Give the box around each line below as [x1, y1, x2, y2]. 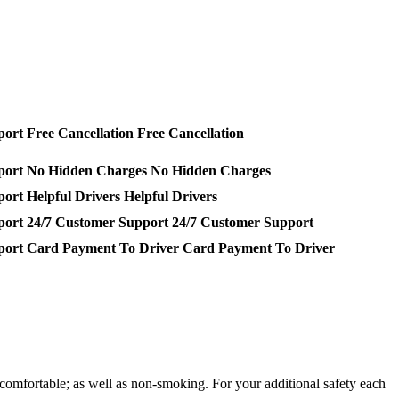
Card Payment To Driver [179, 240, 335, 256]
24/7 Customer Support [168, 215, 313, 231]
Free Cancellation [134, 126, 244, 142]
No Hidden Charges [147, 163, 271, 179]
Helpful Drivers [120, 189, 217, 205]
